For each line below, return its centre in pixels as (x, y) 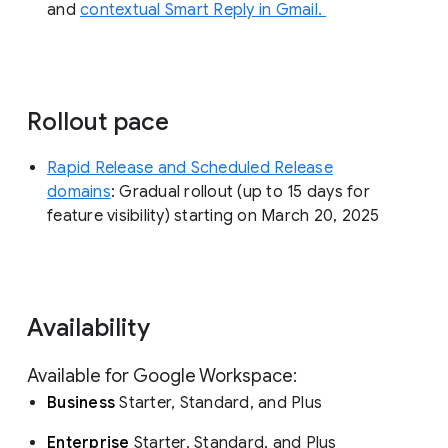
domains (79, 192)
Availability (91, 328)
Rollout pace (101, 122)
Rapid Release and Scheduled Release (190, 168)
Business (81, 403)
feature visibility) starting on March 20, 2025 (215, 216)
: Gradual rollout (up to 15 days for (240, 192)
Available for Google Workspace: (164, 376)
